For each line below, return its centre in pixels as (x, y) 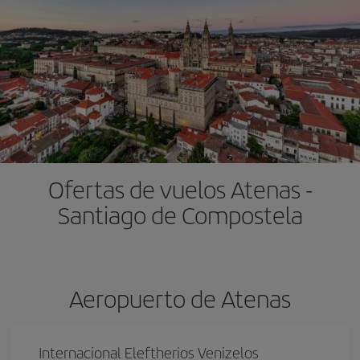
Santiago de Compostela (180, 215)
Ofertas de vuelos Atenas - (180, 189)
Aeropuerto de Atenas (180, 298)
